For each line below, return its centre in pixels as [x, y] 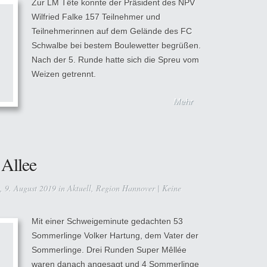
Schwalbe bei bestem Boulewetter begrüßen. [116, 45]
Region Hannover [125, 188]
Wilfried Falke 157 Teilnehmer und [96, 17]
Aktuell [79, 188]
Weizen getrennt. [64, 74]
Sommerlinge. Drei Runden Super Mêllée [109, 250]
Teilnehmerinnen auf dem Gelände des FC [112, 31]
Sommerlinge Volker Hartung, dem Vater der [115, 235]
